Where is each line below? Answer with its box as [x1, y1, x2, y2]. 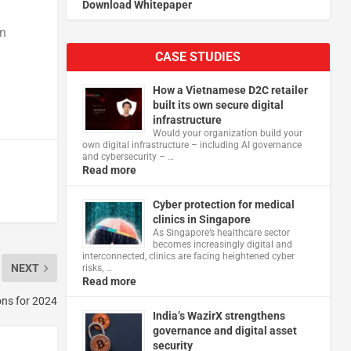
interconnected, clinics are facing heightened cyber [81, 250, 295, 262]
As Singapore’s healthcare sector [152, 226, 290, 238]
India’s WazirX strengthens [152, 309, 285, 322]
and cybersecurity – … [81, 150, 174, 162]
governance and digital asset [152, 324, 297, 337]
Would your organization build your [152, 127, 302, 139]
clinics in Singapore [152, 212, 251, 226]
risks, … [81, 262, 112, 273]
